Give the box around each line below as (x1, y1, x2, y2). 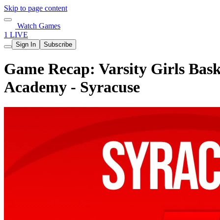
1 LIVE (4, 30, 28, 39)
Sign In (16, 41, 36, 48)
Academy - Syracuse (4, 78, 140, 96)
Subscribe (44, 41, 72, 48)
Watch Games (15, 22, 60, 30)
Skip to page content (4, 4, 67, 12)
